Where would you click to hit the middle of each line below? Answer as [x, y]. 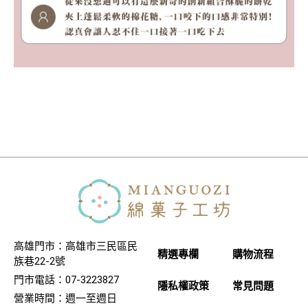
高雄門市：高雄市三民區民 [76, 246]
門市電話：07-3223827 [66, 280]
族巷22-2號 [40, 262]
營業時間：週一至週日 [65, 299]
